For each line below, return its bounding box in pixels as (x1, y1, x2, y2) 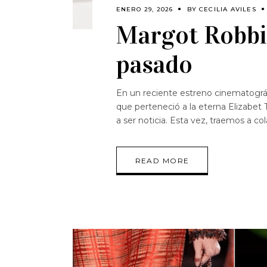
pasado (116, 49, 193, 80)
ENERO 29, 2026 (116, 5, 173, 14)
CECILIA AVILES (198, 5, 256, 14)
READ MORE (135, 156, 190, 166)
